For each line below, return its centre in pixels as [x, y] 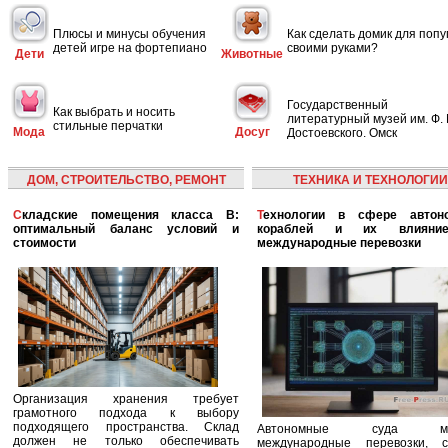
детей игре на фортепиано [130, 47]
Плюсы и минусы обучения [129, 33]
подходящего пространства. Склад [126, 427]
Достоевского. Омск [342, 132]
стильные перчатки [108, 125]
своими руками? [332, 47]
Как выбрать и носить [114, 111]
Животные [252, 54]
